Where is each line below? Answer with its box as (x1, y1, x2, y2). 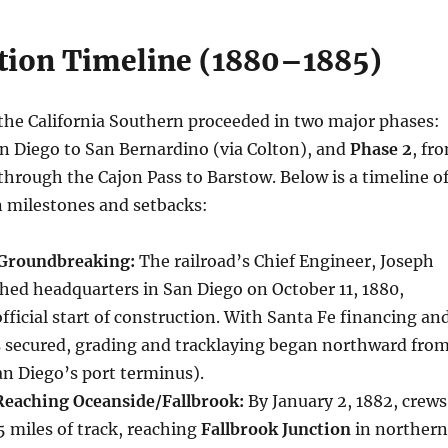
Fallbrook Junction (200, 419, 351, 440)
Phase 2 (349, 139, 412, 160)
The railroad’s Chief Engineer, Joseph (134, 251, 434, 272)
